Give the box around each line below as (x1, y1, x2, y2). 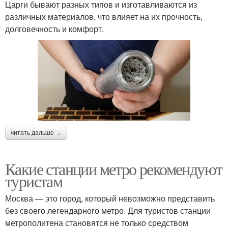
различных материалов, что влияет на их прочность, (5, 11, 203, 23)
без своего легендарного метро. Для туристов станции (5, 204, 211, 216)
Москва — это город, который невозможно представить (5, 192, 215, 204)
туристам (5, 169, 63, 192)
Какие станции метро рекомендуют (5, 157, 222, 180)
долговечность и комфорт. (5, 23, 104, 35)
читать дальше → (11, 129, 62, 136)
